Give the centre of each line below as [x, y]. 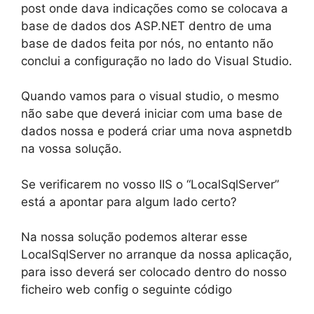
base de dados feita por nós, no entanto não [147, 43]
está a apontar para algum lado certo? [129, 202]
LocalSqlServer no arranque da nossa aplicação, [157, 254]
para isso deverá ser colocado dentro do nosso [154, 272]
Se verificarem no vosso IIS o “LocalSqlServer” [150, 184]
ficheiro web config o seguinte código [127, 289]
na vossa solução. [71, 149]
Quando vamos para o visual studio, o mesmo [150, 96]
